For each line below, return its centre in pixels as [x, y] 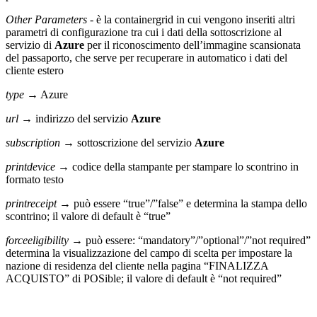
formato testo [35, 179]
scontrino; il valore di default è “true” [88, 216]
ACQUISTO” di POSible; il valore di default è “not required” [144, 278]
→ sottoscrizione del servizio [129, 142]
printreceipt [33, 203]
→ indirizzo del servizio [76, 118]
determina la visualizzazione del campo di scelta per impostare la [149, 253]
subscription [34, 142]
